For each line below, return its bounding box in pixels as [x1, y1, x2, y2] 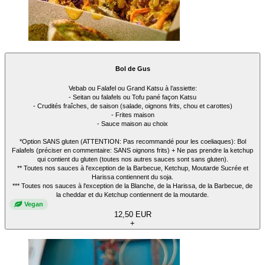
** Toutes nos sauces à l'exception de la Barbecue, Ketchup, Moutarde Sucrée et [17, 164, 248, 172]
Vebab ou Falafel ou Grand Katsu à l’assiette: [68, 84, 197, 92]
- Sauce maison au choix [97, 119, 168, 127]
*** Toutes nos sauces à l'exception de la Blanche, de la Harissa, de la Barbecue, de [12, 182, 253, 189]
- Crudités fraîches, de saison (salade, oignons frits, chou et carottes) [33, 102, 232, 109]
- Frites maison [111, 111, 154, 118]
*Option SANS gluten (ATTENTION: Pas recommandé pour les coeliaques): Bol [19, 137, 246, 145]
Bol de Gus [115, 65, 150, 73]
